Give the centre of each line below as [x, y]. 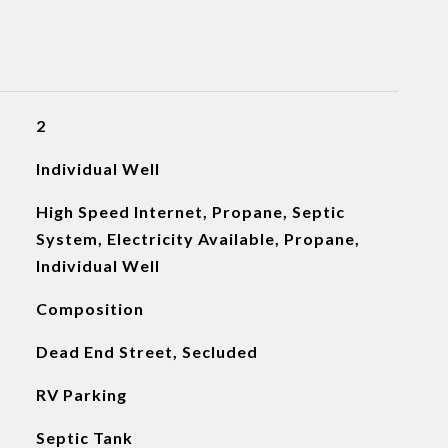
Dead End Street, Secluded [146, 351]
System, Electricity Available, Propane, [197, 238]
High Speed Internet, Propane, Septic [190, 211]
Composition [89, 308]
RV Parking [81, 394]
